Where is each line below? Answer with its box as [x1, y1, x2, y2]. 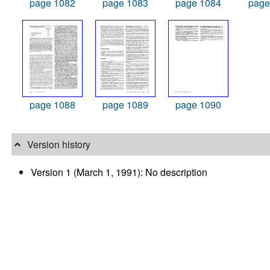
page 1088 [29, 98, 75, 112]
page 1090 [175, 98, 221, 112]
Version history [27, 137, 90, 152]
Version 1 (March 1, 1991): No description [31, 165, 208, 179]
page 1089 [102, 98, 148, 112]
